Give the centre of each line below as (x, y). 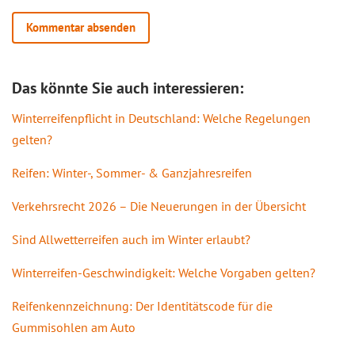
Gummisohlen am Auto (74, 327)
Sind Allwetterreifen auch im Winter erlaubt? (131, 239)
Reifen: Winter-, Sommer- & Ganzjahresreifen (132, 172)
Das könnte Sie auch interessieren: (128, 88)
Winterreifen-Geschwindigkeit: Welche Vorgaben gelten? (164, 272)
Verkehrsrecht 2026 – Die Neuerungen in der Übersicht (159, 206)
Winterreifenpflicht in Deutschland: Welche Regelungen (161, 118)
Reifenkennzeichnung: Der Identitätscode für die (142, 305)
